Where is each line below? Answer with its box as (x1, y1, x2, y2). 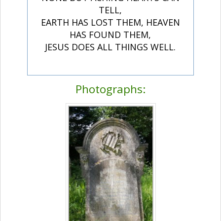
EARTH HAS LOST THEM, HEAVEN (40, 16, 180, 29)
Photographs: (75, 81, 146, 97)
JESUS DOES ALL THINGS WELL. (45, 41, 176, 53)
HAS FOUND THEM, (70, 29, 151, 41)
